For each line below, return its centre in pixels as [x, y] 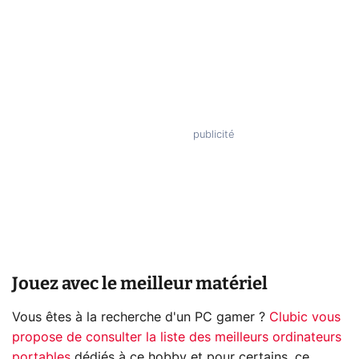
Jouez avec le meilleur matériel [140, 283]
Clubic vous [305, 317]
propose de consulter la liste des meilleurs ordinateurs [177, 337]
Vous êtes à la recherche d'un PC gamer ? [141, 317]
